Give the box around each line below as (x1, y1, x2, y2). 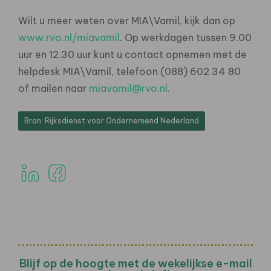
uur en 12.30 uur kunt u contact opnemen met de (18, 48, 247, 60)
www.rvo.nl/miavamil (18, 31, 120, 44)
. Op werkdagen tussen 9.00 (120, 31, 252, 44)
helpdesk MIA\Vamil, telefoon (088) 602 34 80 (18, 65, 241, 77)
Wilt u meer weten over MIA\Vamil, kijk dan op (18, 14, 235, 27)
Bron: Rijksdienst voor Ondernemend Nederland (24, 116, 199, 125)
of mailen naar (18, 82, 89, 94)
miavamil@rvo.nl (89, 82, 168, 94)
